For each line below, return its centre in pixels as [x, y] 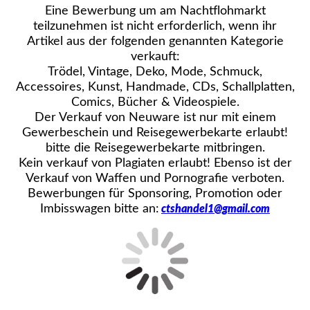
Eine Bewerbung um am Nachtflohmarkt [155, 11]
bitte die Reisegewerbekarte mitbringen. [155, 148]
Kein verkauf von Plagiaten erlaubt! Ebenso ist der [155, 163]
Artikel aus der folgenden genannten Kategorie [155, 41]
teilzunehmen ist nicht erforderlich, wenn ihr [155, 26]
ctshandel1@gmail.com [216, 209]
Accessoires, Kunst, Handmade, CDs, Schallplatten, [155, 87]
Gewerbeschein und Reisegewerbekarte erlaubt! [155, 133]
